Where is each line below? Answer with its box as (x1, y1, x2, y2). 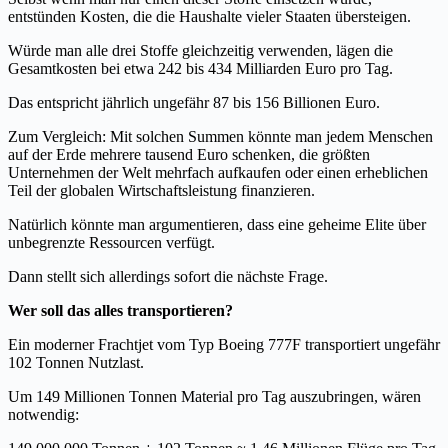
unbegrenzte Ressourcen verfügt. (8, 233, 215, 251)
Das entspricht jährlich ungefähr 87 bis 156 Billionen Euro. (8, 93, 380, 111)
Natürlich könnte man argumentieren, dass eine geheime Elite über (8, 215, 426, 233)
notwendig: (8, 405, 79, 423)
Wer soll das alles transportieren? (8, 301, 233, 319)
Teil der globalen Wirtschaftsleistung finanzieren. (8, 181, 315, 199)
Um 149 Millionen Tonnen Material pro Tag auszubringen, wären (8, 387, 421, 405)
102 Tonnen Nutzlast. (8, 353, 144, 371)
